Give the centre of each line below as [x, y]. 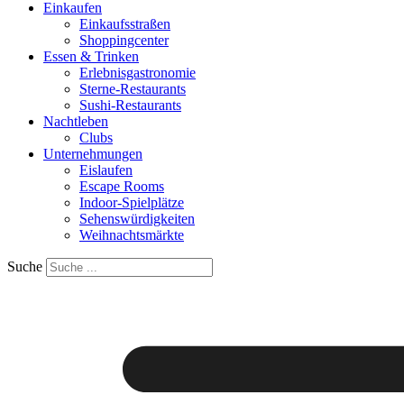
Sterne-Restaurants [133, 89]
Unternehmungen [93, 154]
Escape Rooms [122, 186]
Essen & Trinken [91, 56]
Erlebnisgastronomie [138, 73]
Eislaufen [106, 170]
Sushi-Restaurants [130, 105]
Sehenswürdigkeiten [137, 219]
